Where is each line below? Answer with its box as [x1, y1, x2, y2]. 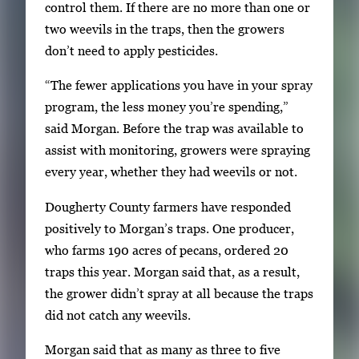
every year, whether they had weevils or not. [45, 164, 297, 179]
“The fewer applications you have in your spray [45, 78, 313, 93]
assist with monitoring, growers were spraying [45, 143, 310, 158]
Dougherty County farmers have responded [45, 199, 291, 214]
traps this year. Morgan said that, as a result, [45, 264, 300, 279]
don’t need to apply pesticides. [45, 42, 218, 58]
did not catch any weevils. [45, 307, 191, 322]
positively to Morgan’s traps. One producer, [45, 220, 294, 236]
